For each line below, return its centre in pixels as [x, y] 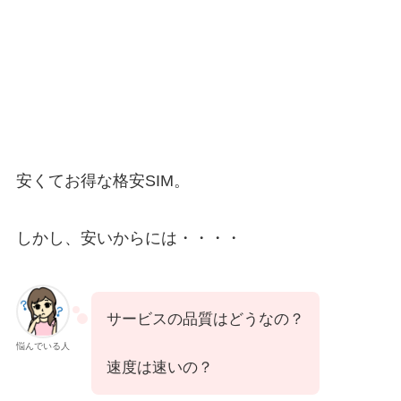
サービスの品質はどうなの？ [205, 319]
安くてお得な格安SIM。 [102, 180]
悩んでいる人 [43, 346]
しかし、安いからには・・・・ [128, 238]
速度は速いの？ [159, 367]
